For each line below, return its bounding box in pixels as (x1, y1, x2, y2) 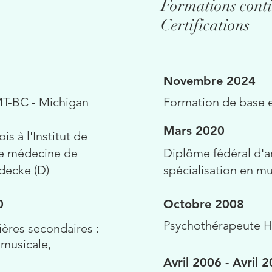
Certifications (161, 16, 250, 35)
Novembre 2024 (163, 73, 256, 88)
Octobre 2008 (163, 197, 244, 211)
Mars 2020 (163, 123, 225, 138)
